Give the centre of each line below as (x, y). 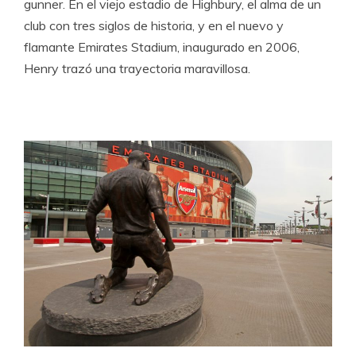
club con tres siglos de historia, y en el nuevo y (154, 26)
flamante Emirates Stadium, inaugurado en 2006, (162, 47)
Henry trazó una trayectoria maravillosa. (137, 69)
